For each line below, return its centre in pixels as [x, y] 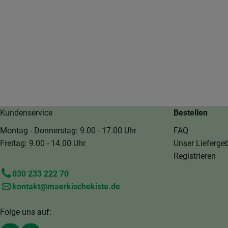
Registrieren [195, 156]
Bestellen [191, 112]
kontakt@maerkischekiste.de [66, 186]
